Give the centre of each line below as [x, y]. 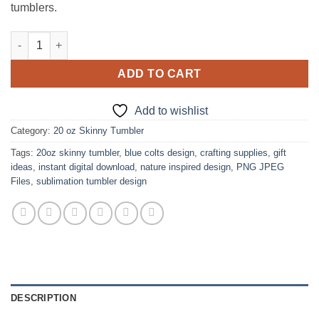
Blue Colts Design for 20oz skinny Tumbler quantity [135, 38]
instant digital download [87, 167]
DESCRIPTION [43, 298]
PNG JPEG [260, 167]
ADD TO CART [159, 73]
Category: [32, 131]
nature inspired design [185, 167]
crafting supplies [234, 153]
